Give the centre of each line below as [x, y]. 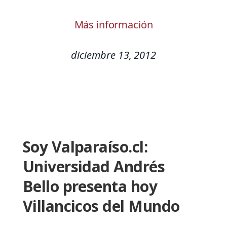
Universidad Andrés [94, 167]
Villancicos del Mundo [101, 206]
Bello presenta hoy [90, 186]
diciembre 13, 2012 [113, 55]
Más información [113, 25]
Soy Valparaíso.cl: [85, 147]
